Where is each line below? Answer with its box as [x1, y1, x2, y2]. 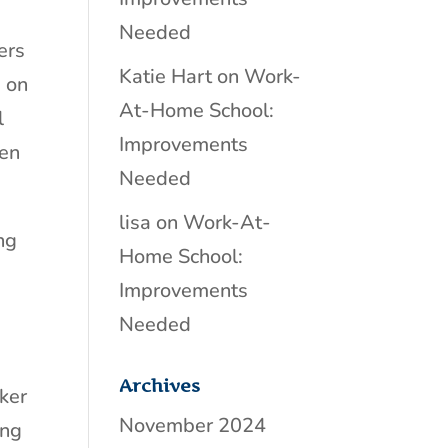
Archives [119, 375, 201, 396]
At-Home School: [119, 97, 275, 124]
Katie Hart [119, 63, 213, 90]
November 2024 [119, 412, 267, 439]
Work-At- [183, 209, 272, 236]
